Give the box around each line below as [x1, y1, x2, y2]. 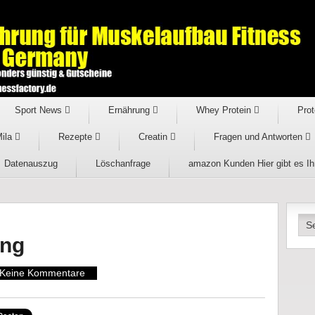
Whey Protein [195, 105, 254, 115]
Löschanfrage [95, 158, 150, 169]
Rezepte [58, 131, 95, 142]
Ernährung [108, 105, 153, 115]
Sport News [14, 105, 65, 115]
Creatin [138, 131, 170, 142]
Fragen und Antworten [213, 131, 305, 142]
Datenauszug [4, 158, 58, 169]
